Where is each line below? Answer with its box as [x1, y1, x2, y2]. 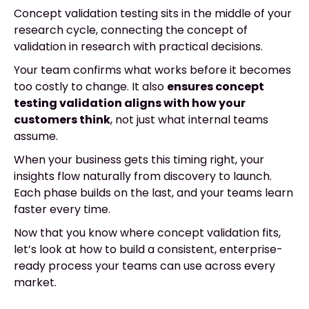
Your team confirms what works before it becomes [14, 61, 291, 78]
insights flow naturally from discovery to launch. [14, 168, 272, 184]
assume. [14, 128, 58, 144]
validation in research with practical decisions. [14, 38, 263, 54]
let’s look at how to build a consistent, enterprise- [14, 241, 283, 257]
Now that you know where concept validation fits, [14, 224, 281, 241]
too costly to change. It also [14, 78, 167, 94]
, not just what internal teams [110, 111, 268, 128]
